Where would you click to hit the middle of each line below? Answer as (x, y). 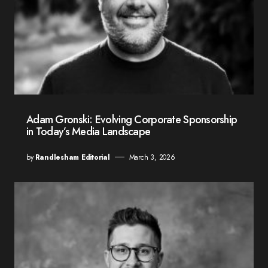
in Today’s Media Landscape (89, 131)
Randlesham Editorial (72, 157)
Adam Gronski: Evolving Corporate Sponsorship (132, 119)
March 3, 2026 (152, 157)
